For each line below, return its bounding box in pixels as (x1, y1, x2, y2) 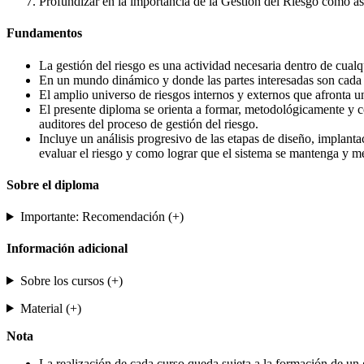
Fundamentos (6, 26, 82, 41)
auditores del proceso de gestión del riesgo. (39, 116, 258, 131)
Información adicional (6, 241, 128, 256)
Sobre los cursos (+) (19, 273, 123, 288)
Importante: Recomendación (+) (19, 210, 184, 224)
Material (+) (19, 301, 81, 315)
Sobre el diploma (6, 177, 99, 192)
